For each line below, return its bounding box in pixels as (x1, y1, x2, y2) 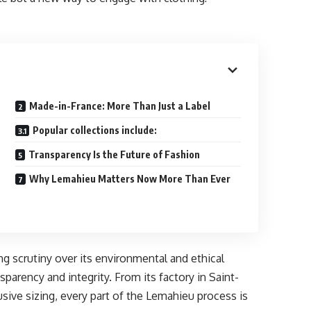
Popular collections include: (33, 124, 158, 136)
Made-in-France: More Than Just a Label (29, 100, 211, 112)
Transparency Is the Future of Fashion (28, 149, 201, 160)
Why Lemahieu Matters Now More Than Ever (29, 173, 231, 185)
